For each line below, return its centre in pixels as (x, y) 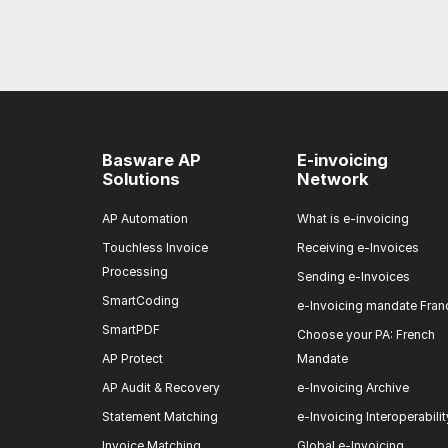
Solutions (141, 179)
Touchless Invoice (155, 247)
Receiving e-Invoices (358, 247)
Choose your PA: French (366, 334)
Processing (135, 271)
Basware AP (151, 160)
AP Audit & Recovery (161, 387)
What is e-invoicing (353, 218)
